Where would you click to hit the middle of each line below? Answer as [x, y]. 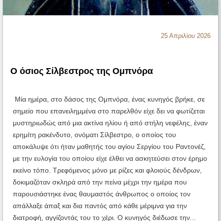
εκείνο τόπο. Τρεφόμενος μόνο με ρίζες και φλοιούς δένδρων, [107, 170]
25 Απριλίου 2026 [186, 36]
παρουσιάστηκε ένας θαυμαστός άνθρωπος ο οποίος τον [102, 194]
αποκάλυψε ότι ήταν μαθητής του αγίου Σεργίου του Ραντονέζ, [109, 147]
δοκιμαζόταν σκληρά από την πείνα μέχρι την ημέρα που [100, 182]
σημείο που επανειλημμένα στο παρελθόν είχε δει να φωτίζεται [109, 111]
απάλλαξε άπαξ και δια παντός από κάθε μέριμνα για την [100, 206]
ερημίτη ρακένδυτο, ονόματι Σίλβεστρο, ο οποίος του [94, 135]
